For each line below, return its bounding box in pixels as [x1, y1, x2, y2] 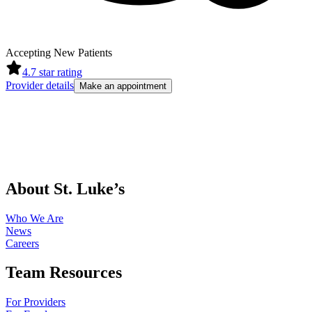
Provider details [6, 79, 74, 92]
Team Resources [6, 263, 122, 282]
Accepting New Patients [6, 47, 112, 59]
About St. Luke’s [6, 179, 125, 198]
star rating [39, 66, 82, 79]
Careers [6, 237, 39, 249]
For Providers [6, 296, 65, 309]
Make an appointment [79, 81, 166, 92]
